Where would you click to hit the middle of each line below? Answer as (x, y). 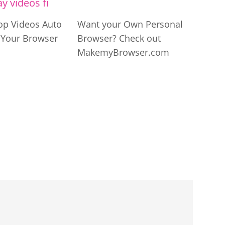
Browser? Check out (119, 38)
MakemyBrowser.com (123, 52)
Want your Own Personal (130, 24)
